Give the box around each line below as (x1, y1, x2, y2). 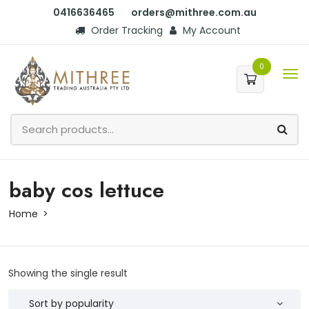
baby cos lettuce (9, 175, 164, 205)
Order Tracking (88, 23, 163, 37)
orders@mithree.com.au (130, 6, 257, 19)
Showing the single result (8, 266, 128, 280)
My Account (180, 23, 241, 37)
